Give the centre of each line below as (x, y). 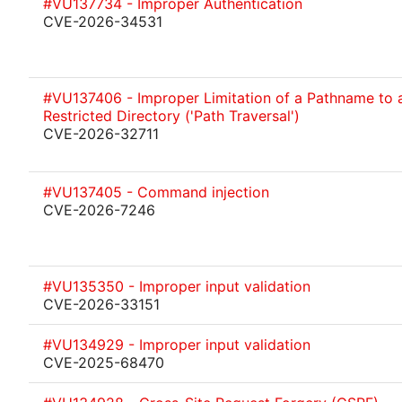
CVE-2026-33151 (101, 304)
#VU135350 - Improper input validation (177, 286)
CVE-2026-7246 (99, 210)
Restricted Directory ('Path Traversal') (171, 116)
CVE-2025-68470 (104, 363)
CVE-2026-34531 (103, 22)
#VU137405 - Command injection (156, 192)
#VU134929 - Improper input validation (177, 345)
